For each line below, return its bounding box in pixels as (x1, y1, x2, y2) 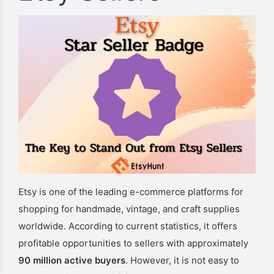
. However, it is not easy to (125, 254, 239, 266)
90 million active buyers (18, 254, 125, 266)
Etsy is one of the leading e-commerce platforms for (18, 185, 243, 198)
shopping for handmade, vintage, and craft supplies (18, 202, 240, 215)
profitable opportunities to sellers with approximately (18, 237, 248, 249)
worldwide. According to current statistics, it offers (18, 220, 237, 232)
